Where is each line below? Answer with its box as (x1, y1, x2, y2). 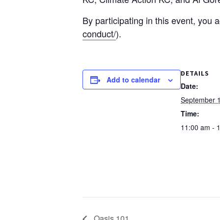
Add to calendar (107, 74, 160, 84)
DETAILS (181, 68, 209, 78)
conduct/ (82, 27, 116, 40)
